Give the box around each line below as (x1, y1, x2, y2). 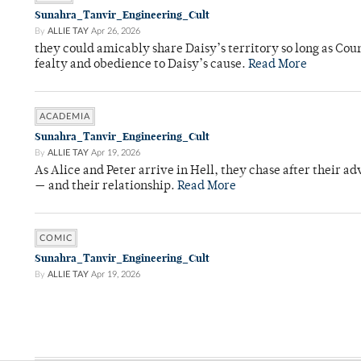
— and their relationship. (35, 180, 177, 193)
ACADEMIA (39, 112, 90, 122)
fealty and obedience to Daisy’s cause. (35, 59, 248, 72)
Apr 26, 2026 (91, 27, 140, 36)
